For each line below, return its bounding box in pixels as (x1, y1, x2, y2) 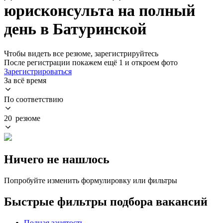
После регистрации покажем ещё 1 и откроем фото (4, 58, 178, 67)
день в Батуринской (4, 20, 146, 38)
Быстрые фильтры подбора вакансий (4, 195, 208, 208)
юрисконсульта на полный (4, 1, 195, 20)
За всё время (4, 76, 46, 85)
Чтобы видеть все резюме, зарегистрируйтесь (4, 49, 158, 58)
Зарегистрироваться (4, 67, 72, 76)
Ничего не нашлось (4, 152, 110, 166)
